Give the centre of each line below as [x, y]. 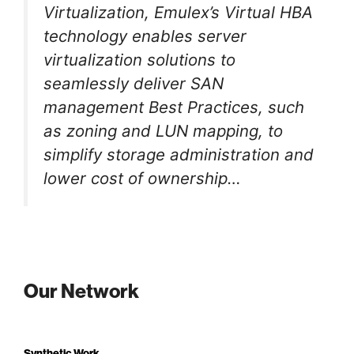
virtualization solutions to [139, 59]
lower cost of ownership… [142, 178]
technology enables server [145, 36]
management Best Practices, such [174, 107]
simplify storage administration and [179, 154]
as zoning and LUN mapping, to [163, 130]
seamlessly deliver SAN [134, 83]
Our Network [81, 292]
